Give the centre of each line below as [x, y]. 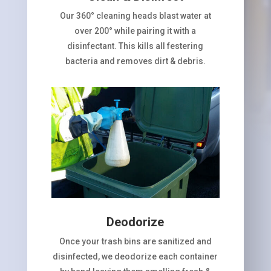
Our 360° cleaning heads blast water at [135, 16]
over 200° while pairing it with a [135, 31]
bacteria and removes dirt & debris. [135, 61]
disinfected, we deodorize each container [135, 256]
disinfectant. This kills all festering [135, 46]
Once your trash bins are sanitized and [135, 241]
